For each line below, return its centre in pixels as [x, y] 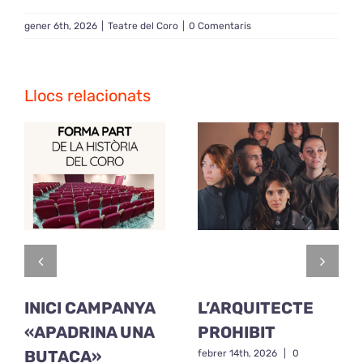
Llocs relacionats [88, 96]
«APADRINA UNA [89, 332]
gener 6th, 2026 [61, 26]
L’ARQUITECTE [256, 307]
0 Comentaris [220, 26]
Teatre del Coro [143, 26]
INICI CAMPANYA [90, 307]
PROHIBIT [237, 332]
